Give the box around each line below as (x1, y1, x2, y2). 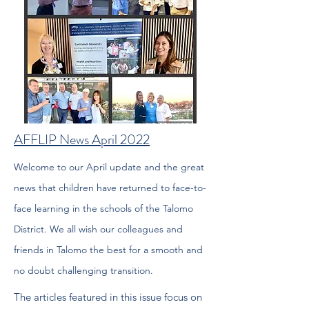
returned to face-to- (117, 181, 206, 194)
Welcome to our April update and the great (14, 161, 204, 173)
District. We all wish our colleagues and (14, 223, 183, 235)
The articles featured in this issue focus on (14, 290, 202, 303)
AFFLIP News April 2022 (14, 130, 150, 150)
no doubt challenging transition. (14, 264, 153, 277)
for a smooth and (126, 243, 203, 256)
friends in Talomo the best (14, 243, 126, 256)
